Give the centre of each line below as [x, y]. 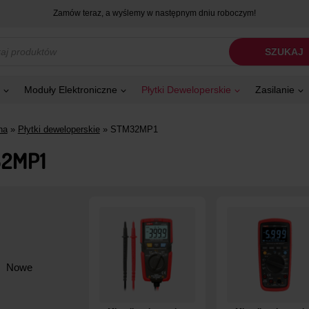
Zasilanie [275, 90]
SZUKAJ [285, 52]
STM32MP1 [134, 130]
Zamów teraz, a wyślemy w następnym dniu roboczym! [154, 13]
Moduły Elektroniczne [71, 90]
